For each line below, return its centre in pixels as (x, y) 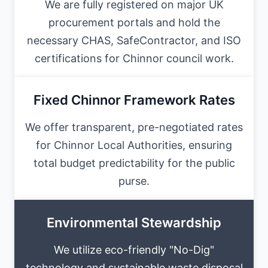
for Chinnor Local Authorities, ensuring (134, 145)
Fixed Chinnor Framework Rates (134, 100)
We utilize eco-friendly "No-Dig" (134, 249)
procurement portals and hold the (134, 22)
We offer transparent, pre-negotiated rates (134, 127)
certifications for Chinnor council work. (134, 58)
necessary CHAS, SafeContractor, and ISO (134, 40)
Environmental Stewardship (134, 222)
